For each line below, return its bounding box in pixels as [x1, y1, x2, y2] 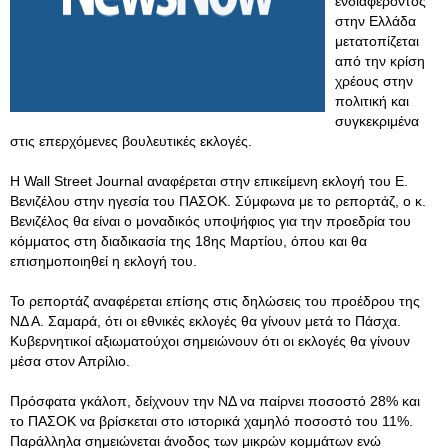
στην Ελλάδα [335, 13, 416, 29]
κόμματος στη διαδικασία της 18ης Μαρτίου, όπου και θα [10, 233, 367, 249]
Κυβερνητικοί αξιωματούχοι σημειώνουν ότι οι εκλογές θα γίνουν [10, 333, 410, 349]
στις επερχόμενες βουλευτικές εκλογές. [10, 133, 252, 149]
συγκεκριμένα [335, 113, 419, 129]
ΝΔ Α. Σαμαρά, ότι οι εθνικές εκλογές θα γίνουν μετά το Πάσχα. [10, 313, 401, 329]
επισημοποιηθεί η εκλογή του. [10, 253, 197, 269]
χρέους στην [335, 73, 413, 89]
